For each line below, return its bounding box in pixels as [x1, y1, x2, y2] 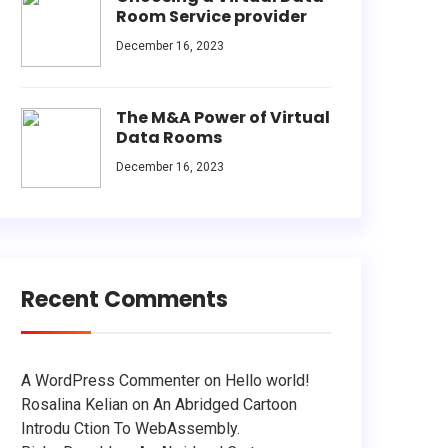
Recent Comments [21, 284, 228, 315]
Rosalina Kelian [21, 395, 128, 414]
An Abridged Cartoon [153, 395, 297, 414]
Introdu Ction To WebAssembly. [21, 419, 240, 438]
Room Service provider [116, 5, 307, 28]
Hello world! [225, 371, 310, 390]
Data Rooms [116, 126, 222, 149]
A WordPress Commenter [21, 371, 200, 390]
